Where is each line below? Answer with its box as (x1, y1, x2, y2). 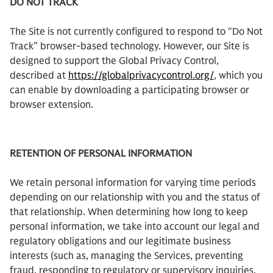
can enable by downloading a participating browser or (10, 84, 249, 96)
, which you (214, 69, 263, 82)
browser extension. (10, 99, 93, 111)
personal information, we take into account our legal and (10, 221, 260, 233)
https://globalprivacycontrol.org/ (68, 69, 214, 82)
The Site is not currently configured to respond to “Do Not (10, 26, 263, 38)
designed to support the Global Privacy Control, (10, 55, 219, 67)
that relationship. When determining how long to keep (10, 206, 248, 218)
